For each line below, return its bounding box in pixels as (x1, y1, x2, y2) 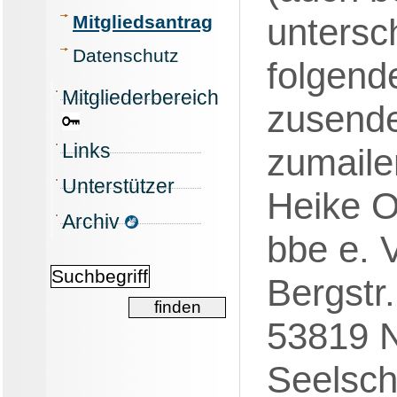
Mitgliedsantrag (73, 11, 213, 33)
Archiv (62, 209, 125, 233)
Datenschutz (73, 44, 179, 66)
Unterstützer (62, 174, 175, 198)
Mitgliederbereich (62, 85, 219, 109)
